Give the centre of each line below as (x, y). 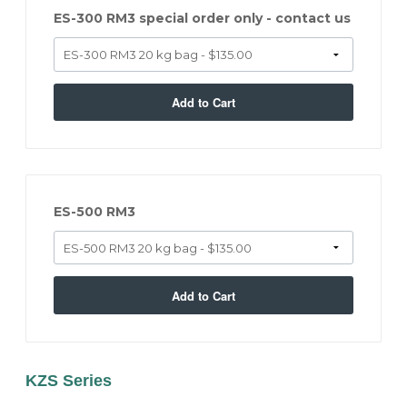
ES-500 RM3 (95, 212)
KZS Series (69, 381)
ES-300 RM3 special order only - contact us (203, 19)
